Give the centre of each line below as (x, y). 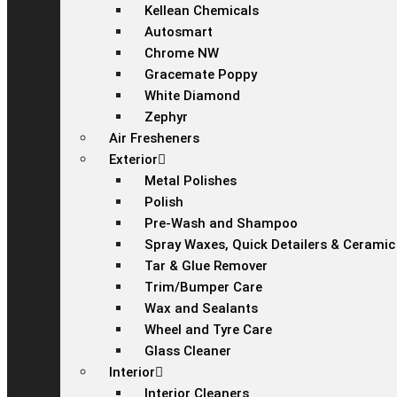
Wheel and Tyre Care (208, 330)
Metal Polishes (191, 181)
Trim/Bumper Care (203, 287)
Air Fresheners (154, 138)
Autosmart (179, 32)
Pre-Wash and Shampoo (221, 223)
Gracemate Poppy (201, 74)
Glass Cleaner (188, 351)
